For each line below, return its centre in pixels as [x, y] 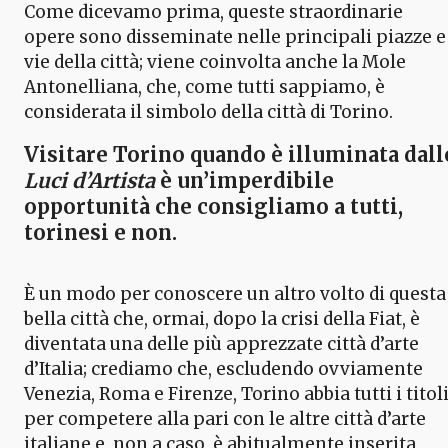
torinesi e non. [100, 232]
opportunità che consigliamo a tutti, [213, 206]
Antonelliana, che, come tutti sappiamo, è [204, 86]
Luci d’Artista [89, 180]
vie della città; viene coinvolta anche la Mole [215, 61]
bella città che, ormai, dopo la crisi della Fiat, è [222, 318]
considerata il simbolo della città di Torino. [208, 111]
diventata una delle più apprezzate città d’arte [221, 343]
